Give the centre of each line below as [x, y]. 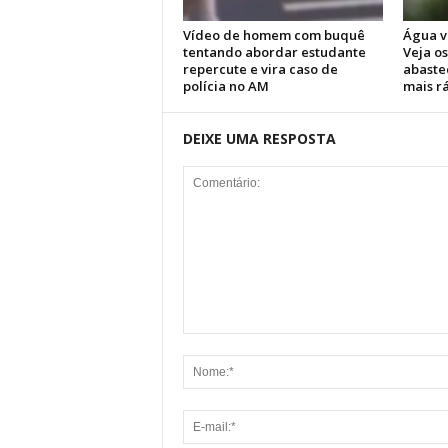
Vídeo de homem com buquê [273, 35]
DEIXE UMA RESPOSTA [259, 138]
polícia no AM [225, 86]
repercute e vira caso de [260, 69]
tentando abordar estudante [274, 52]
